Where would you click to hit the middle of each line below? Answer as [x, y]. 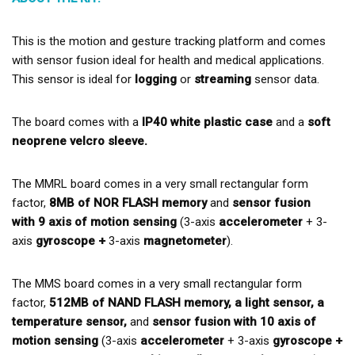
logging [156, 79]
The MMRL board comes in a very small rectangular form [160, 184]
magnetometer [183, 241]
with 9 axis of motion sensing [94, 222]
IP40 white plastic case [209, 122]
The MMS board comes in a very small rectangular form [157, 284]
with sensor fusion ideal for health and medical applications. [168, 60]
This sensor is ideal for [73, 79]
